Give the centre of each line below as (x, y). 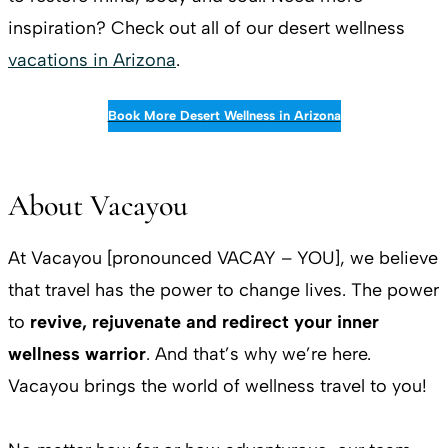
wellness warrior (77, 354)
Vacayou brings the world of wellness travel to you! (217, 386)
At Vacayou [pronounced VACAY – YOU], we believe (223, 258)
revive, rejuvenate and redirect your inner (204, 322)
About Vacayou (98, 205)
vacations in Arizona (92, 60)
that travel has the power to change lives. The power (223, 290)
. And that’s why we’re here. (258, 354)
